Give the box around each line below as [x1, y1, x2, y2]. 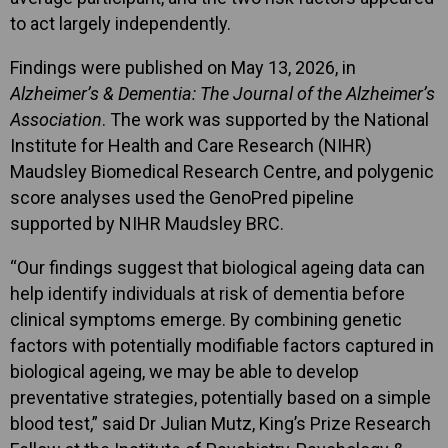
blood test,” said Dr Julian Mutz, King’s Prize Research [10, 412, 431, 434]
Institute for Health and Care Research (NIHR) [10, 134, 372, 156]
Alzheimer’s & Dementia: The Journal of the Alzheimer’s [10, 82, 435, 104]
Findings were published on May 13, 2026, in [10, 56, 356, 78]
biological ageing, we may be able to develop [10, 360, 359, 382]
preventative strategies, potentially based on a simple [10, 386, 431, 408]
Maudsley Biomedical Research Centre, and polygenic [10, 160, 434, 182]
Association [10, 108, 102, 130]
